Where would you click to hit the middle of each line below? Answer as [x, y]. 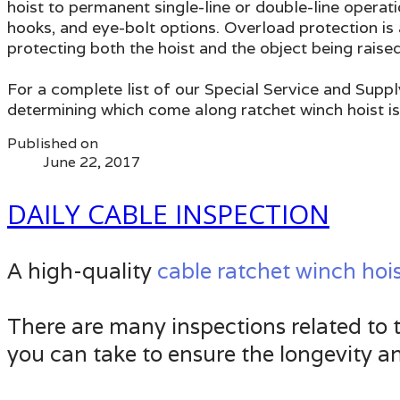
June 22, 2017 [92, 162]
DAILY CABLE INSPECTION [168, 213]
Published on [53, 143]
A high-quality [82, 271]
